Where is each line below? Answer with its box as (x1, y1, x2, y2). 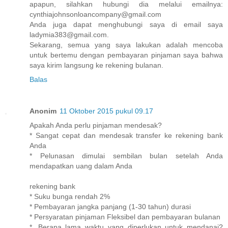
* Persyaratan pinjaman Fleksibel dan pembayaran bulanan (30, 212, 220, 221)
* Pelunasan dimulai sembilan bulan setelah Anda (30, 151, 223, 160)
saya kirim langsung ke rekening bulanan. (30, 61, 163, 69)
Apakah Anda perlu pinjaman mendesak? (30, 121, 162, 129)
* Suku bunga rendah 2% (30, 192, 110, 201)
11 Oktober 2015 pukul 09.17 (60, 106, 153, 115)
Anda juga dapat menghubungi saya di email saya (30, 20, 223, 28)
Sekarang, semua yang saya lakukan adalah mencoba (30, 40, 223, 49)
